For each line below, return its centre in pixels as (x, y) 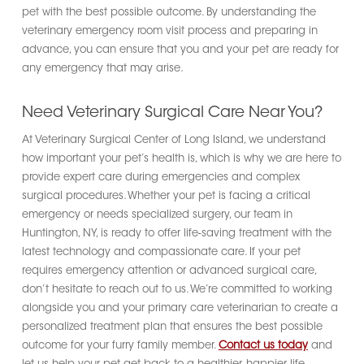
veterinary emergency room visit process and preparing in (169, 31)
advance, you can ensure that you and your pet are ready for (180, 50)
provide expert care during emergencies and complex (160, 178)
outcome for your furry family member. (120, 346)
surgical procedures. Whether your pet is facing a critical (166, 196)
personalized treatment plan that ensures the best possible (172, 327)
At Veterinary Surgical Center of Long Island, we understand (173, 140)
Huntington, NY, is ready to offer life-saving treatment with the (176, 234)
